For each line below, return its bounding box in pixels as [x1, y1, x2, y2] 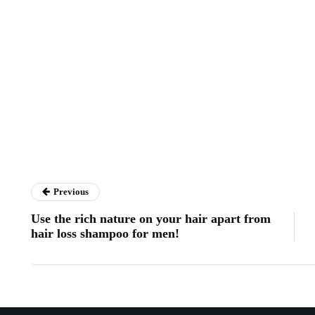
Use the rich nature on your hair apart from [31, 212, 271, 226]
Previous [53, 186, 89, 197]
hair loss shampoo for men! [31, 226, 179, 240]
